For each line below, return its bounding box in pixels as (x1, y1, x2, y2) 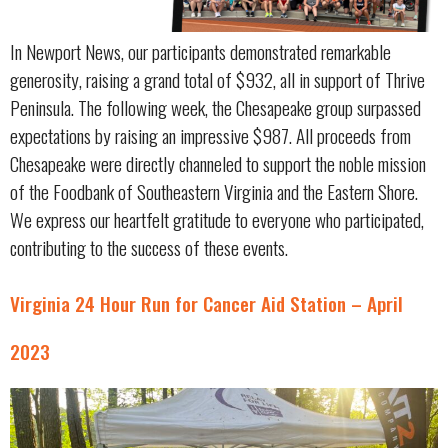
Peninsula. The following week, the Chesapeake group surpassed (10, 92, 421, 122)
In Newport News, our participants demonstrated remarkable (10, 36, 391, 66)
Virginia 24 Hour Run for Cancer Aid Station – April (10, 288, 403, 318)
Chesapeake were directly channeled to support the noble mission (10, 148, 426, 178)
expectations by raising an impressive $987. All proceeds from (10, 120, 411, 150)
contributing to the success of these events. (10, 232, 288, 262)
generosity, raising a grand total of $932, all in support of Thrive (10, 64, 425, 94)
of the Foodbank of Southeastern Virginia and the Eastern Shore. (10, 176, 418, 206)
